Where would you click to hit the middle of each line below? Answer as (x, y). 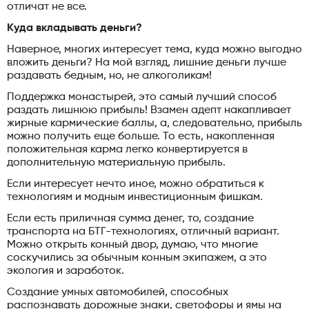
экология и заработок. (66, 271)
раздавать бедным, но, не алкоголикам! (109, 76)
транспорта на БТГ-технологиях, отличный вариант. (143, 231)
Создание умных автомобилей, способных (118, 292)
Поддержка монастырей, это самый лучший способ (142, 97)
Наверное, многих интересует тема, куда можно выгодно (154, 49)
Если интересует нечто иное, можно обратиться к (136, 184)
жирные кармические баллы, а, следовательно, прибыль (154, 123)
